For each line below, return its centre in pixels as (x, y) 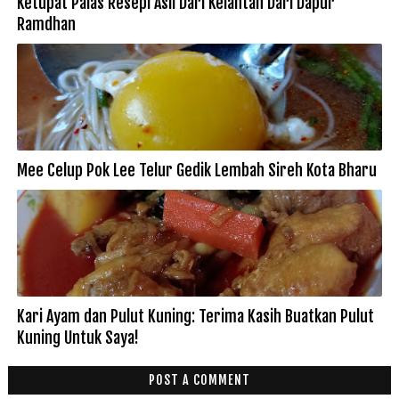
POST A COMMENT (199, 380)
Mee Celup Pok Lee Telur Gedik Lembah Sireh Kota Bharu (196, 171)
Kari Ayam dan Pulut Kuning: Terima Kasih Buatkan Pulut (195, 317)
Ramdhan (46, 24)
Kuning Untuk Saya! (77, 338)
